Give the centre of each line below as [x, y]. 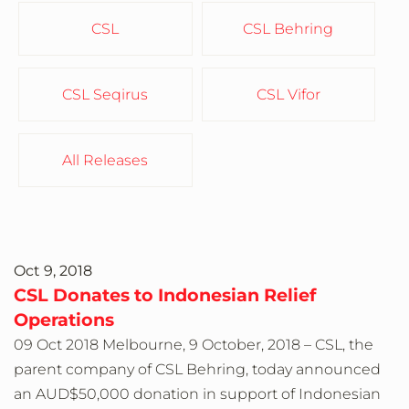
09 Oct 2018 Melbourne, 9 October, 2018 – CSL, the [194, 345]
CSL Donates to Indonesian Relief [165, 295]
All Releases [105, 161]
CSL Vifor [288, 95]
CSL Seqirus [105, 95]
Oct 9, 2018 [53, 271]
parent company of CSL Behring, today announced [197, 370]
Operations [64, 320]
